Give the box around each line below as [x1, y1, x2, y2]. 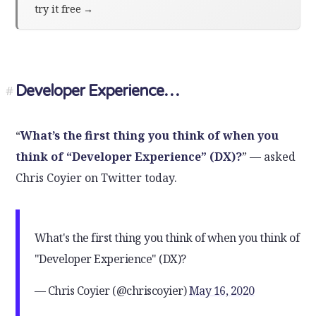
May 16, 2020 [188, 283, 255, 299]
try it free [35, 2, 82, 16]
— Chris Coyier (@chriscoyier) [34, 283, 189, 299]
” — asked [242, 149, 296, 165]
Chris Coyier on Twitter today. [16, 170, 178, 186]
